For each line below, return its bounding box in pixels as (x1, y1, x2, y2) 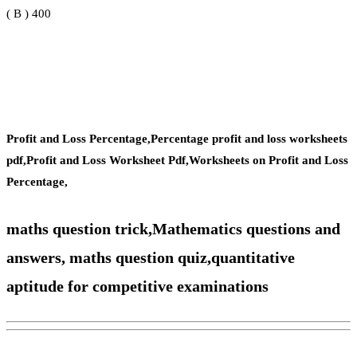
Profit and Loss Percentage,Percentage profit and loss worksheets (6, 132, 347, 146)
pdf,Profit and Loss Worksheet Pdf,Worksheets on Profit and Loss (6, 154, 348, 167)
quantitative (211, 248, 295, 266)
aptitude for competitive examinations (6, 277, 269, 295)
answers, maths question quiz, (6, 248, 211, 266)
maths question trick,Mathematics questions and (6, 219, 340, 237)
